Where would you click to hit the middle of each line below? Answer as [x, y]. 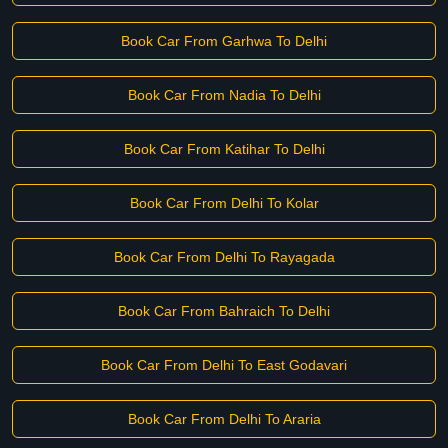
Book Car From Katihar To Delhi [224, 149]
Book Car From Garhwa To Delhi [224, 41]
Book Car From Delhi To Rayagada [224, 257]
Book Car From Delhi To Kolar [224, 203]
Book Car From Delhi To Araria [224, 419]
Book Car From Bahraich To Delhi [224, 311]
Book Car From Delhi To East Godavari [224, 365]
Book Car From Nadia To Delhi [224, 95]
